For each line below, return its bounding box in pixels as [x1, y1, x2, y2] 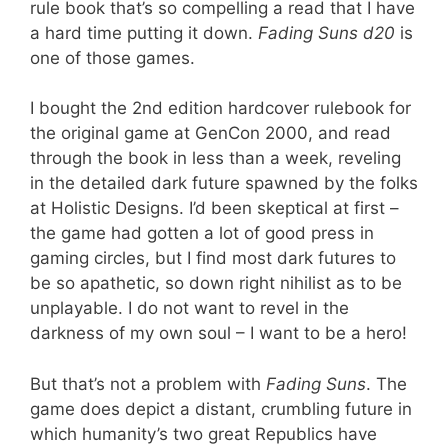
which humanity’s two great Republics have [30, 423, 377, 444]
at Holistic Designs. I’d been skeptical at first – [30, 198, 399, 218]
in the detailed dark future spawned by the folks [30, 173, 418, 193]
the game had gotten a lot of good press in [30, 223, 374, 243]
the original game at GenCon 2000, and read [30, 123, 391, 143]
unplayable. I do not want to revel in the [30, 298, 349, 318]
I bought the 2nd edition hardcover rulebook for [30, 98, 411, 118]
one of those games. [30, 47, 195, 68]
